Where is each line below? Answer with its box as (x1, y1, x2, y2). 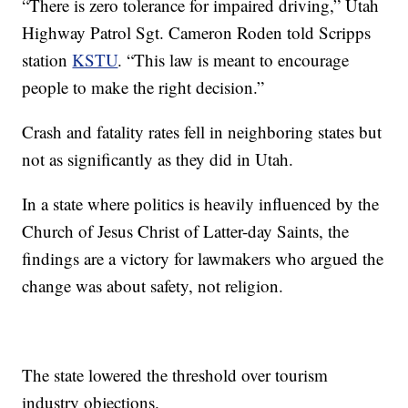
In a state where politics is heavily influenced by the (22, 192, 380, 216)
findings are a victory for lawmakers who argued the (22, 247, 384, 270)
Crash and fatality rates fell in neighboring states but (22, 120, 382, 144)
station (22, 48, 73, 72)
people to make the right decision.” (22, 76, 265, 99)
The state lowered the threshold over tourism (22, 363, 329, 387)
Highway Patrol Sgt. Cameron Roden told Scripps (22, 21, 372, 45)
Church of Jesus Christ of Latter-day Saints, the (22, 219, 350, 243)
